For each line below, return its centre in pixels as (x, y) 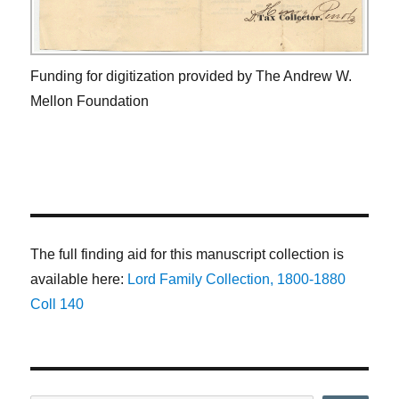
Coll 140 (57, 304)
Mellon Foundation (90, 101)
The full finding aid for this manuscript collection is (187, 254)
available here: (79, 279)
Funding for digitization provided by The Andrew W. (191, 76)
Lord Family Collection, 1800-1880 (237, 279)
